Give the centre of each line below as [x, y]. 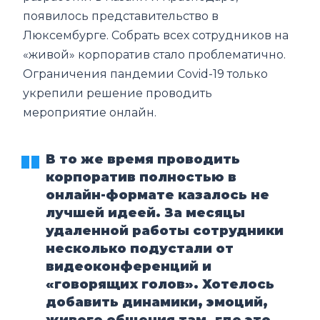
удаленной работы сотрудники [165, 230]
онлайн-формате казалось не [158, 195]
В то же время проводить [143, 159]
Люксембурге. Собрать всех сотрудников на [156, 35]
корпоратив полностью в [141, 177]
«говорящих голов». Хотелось [160, 284]
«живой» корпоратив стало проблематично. [155, 54]
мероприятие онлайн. [90, 112]
